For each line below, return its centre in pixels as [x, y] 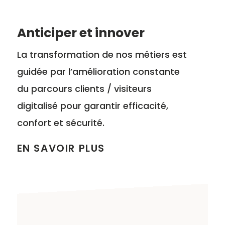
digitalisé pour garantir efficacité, [92, 106]
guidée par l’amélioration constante [98, 72]
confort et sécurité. [61, 123]
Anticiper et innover [81, 33]
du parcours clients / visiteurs [84, 89]
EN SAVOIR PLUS [61, 148]
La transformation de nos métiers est [102, 55]
